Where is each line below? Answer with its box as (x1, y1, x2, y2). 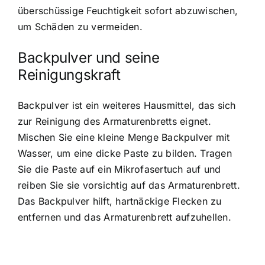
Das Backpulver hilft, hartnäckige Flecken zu (18, 195, 222, 208)
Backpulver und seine (18, 49, 160, 67)
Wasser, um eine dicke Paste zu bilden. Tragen (18, 147, 232, 160)
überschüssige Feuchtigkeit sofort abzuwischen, (18, 4, 238, 17)
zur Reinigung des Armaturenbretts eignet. (18, 115, 211, 128)
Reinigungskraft (18, 66, 121, 84)
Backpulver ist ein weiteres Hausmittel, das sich (18, 99, 236, 112)
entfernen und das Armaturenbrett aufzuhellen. (18, 211, 231, 224)
